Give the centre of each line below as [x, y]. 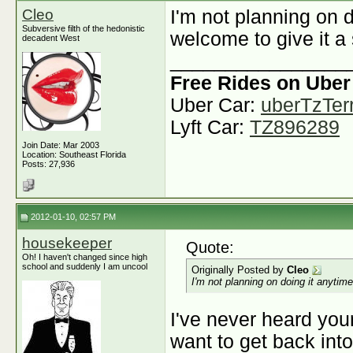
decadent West [51, 38]
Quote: [210, 247]
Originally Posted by [239, 270]
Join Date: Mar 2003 [61, 145]
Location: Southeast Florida [74, 154]
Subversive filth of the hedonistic [84, 28]
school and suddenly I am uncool [85, 266]
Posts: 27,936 [48, 164]
